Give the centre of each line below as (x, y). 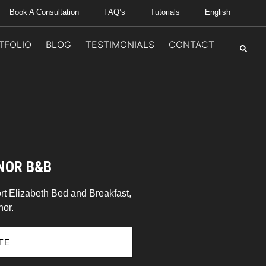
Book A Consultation (44, 12)
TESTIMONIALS (120, 45)
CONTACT (191, 45)
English (218, 12)
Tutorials (165, 12)
